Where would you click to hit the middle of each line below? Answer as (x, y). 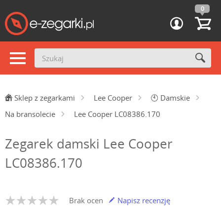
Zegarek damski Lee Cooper (89, 144)
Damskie (175, 98)
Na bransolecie (30, 114)
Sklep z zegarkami (45, 98)
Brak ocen (86, 200)
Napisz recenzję (143, 200)
